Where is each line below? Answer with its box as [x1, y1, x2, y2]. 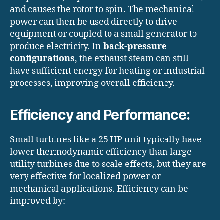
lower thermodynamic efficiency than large [10, 146, 192, 158]
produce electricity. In [10, 41, 103, 53]
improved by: [10, 195, 65, 207]
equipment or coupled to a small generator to [10, 28, 197, 40]
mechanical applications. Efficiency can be [10, 183, 188, 195]
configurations [10, 53, 75, 65]
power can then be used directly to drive [10, 16, 177, 28]
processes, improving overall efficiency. [10, 78, 175, 89]
